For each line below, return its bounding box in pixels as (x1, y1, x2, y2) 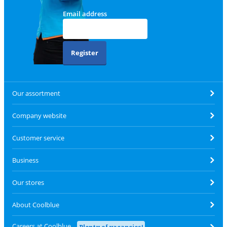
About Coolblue (12, 200, 59, 209)
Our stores (12, 177, 44, 187)
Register (70, 48, 98, 58)
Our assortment (12, 88, 60, 98)
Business (12, 155, 39, 165)
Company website (12, 110, 66, 120)
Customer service (12, 133, 64, 142)
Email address (62, 9, 107, 19)
